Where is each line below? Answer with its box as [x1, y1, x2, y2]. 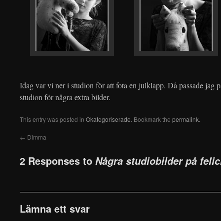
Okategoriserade [86, 115, 131, 123]
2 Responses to [20, 153, 95, 168]
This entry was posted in [20, 115, 86, 123]
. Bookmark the [131, 115, 172, 123]
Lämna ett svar [20, 201, 90, 216]
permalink [172, 115, 199, 123]
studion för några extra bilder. [20, 92, 110, 102]
